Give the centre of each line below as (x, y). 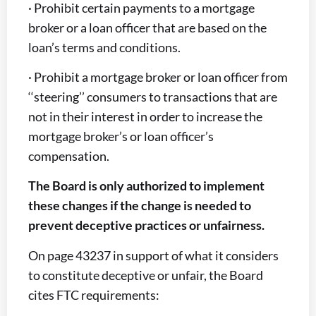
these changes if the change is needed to (140, 206)
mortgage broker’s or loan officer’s (121, 136)
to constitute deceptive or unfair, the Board (146, 275)
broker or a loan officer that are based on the (147, 27)
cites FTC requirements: (94, 294)
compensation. (69, 156)
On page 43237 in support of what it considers (153, 255)
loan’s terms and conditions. (104, 47)
